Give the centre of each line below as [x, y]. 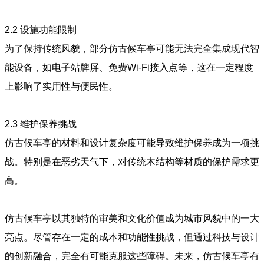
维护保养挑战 [48, 124]
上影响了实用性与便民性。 [61, 86]
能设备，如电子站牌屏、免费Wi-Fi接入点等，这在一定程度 [129, 67]
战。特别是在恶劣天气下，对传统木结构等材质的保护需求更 [132, 161]
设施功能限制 [48, 29]
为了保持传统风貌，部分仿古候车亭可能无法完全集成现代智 [132, 48]
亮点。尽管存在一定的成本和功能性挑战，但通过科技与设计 [132, 237]
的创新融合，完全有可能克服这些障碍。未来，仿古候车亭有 [132, 256]
